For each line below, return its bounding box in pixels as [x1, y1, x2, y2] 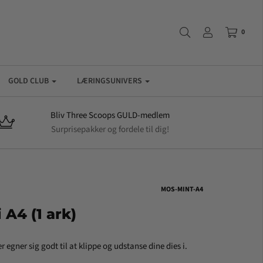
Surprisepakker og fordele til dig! [51, 123, 169, 136]
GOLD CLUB [8, 75, 49, 87]
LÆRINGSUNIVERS [77, 75, 142, 87]
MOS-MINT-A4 [160, 184, 203, 194]
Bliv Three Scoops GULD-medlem [50, 109, 170, 122]
